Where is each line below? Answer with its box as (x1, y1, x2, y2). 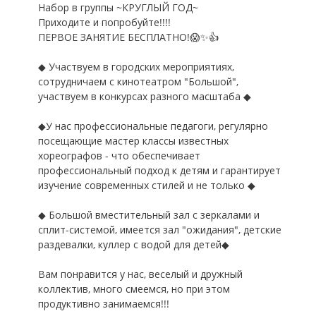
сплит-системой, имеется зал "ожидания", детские (38, 223, 281, 236)
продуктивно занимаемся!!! (38, 297, 169, 310)
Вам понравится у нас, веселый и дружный (38, 267, 243, 281)
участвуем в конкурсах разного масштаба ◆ (38, 90, 251, 103)
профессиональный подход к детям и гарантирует (38, 164, 281, 177)
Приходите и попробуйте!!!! (38, 16, 171, 29)
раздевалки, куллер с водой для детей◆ (38, 238, 229, 251)
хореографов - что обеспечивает (38, 149, 200, 162)
